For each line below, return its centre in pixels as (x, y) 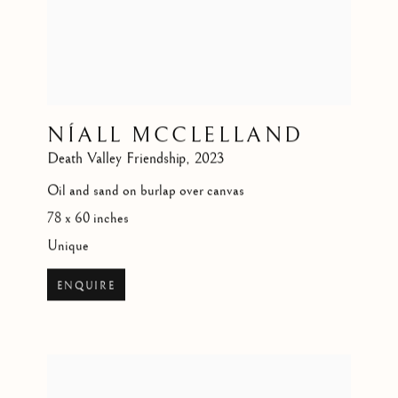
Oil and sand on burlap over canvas (146, 191)
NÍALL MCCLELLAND (175, 135)
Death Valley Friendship (117, 159)
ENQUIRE (86, 286)
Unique (68, 246)
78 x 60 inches (88, 219)
